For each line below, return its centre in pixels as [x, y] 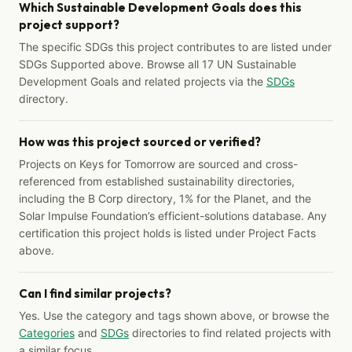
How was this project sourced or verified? [140, 141]
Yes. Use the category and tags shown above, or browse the [174, 315]
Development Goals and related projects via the [143, 81]
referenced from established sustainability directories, [157, 181]
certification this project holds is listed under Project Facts [167, 233]
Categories [47, 332]
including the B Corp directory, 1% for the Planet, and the [165, 198]
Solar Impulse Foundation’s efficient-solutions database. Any [173, 215]
